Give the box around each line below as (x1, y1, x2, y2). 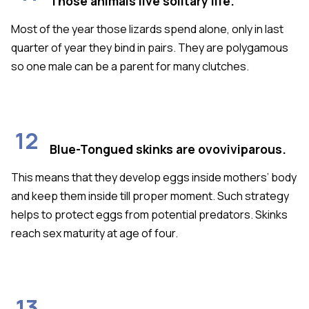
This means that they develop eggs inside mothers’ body (11, 169, 297, 185)
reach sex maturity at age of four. (11, 225, 178, 241)
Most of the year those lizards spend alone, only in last (11, 21, 283, 37)
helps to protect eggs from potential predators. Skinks (11, 206, 288, 222)
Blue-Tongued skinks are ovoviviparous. (50, 140, 286, 157)
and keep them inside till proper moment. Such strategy (11, 188, 289, 203)
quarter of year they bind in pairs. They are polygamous (11, 39, 288, 55)
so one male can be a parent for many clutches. (11, 58, 249, 74)
